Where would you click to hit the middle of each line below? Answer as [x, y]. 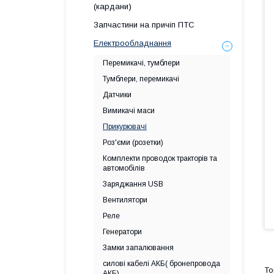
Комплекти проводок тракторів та [160, 158]
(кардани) [113, 6]
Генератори [122, 232]
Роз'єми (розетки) [133, 143]
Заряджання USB [133, 184]
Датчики [117, 95]
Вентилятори [125, 200]
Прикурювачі [125, 127]
